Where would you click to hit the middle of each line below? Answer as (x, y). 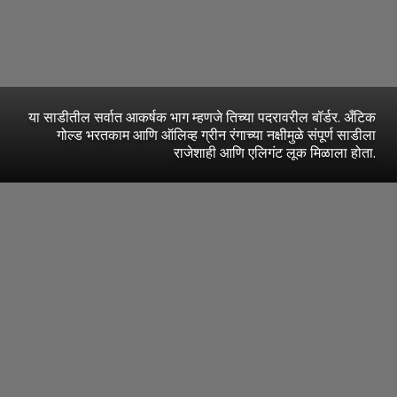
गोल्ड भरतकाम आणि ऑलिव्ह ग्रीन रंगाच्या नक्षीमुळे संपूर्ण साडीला (216, 135)
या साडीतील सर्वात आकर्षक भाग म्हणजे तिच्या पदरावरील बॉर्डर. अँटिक (202, 117)
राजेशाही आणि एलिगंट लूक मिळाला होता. (275, 153)
